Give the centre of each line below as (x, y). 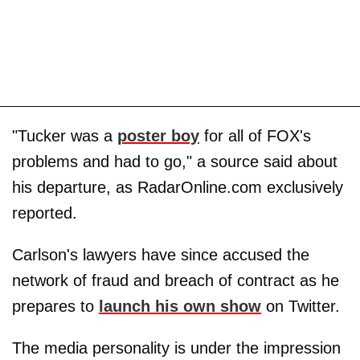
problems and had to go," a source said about (175, 162)
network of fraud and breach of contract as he (176, 281)
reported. (45, 213)
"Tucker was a (65, 136)
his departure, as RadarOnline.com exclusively (178, 188)
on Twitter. (301, 307)
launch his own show (180, 307)
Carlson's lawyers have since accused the (161, 255)
